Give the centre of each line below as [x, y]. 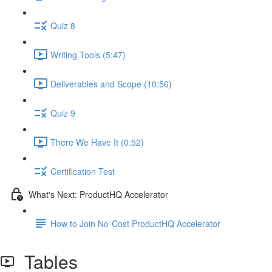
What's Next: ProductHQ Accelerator [98, 194]
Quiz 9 [63, 113]
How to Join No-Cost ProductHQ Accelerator [135, 223]
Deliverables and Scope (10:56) [111, 83]
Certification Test [83, 171]
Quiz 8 [63, 25]
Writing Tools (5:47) [88, 54]
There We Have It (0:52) [97, 142]
